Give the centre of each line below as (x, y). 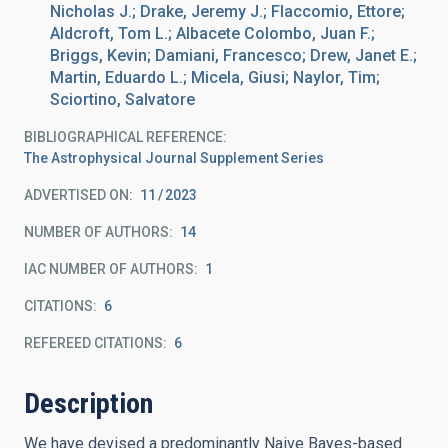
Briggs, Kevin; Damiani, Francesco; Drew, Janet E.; (233, 55)
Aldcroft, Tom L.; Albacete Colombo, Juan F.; (212, 33)
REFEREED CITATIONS (93, 343)
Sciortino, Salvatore (122, 99)
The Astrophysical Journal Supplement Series (174, 158)
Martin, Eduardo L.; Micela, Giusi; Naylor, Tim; (215, 77)
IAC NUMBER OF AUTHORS (109, 269)
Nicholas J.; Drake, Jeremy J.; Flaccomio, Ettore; (227, 11)
